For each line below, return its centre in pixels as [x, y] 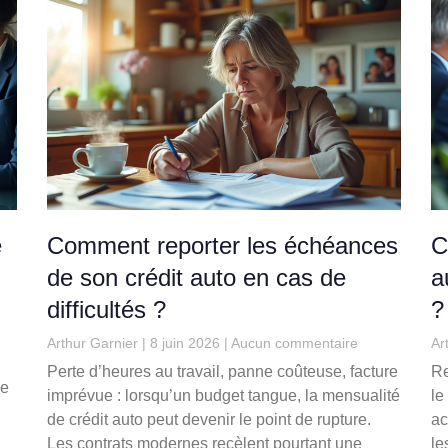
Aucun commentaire [293, 343]
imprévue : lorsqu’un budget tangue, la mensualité [224, 396]
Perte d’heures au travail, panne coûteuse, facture [223, 372]
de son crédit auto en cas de [197, 278]
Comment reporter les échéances [223, 246]
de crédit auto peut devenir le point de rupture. [209, 420]
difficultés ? [107, 310]
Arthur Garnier [95, 343]
